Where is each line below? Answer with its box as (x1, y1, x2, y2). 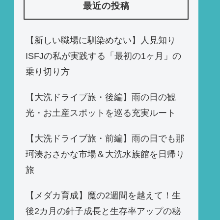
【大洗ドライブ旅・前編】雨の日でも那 (26, 133, 185, 143)
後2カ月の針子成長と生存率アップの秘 (26, 206, 181, 216)
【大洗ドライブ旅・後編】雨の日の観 (26, 92, 176, 102)
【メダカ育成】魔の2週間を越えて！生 (26, 190, 181, 200)
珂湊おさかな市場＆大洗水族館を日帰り (26, 149, 185, 159)
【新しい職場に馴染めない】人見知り (26, 35, 176, 45)
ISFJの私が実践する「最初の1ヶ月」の (26, 51, 181, 61)
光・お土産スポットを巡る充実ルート (26, 108, 176, 118)
